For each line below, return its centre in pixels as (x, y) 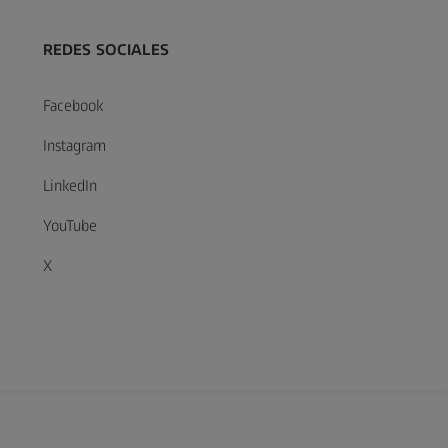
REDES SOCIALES (105, 49)
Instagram (74, 145)
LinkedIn (69, 185)
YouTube (69, 225)
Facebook (72, 105)
